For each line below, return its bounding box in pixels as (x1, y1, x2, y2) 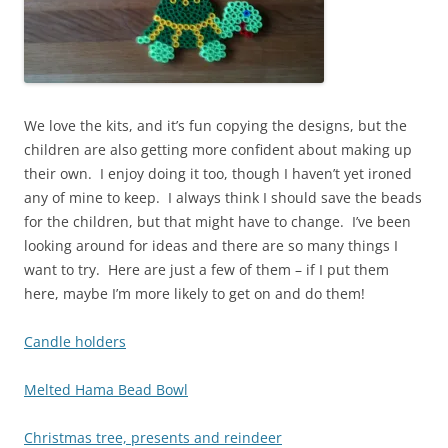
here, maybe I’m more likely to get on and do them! (24, 284, 365, 304)
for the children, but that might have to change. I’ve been (24, 212, 411, 232)
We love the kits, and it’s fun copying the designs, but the (24, 116, 407, 136)
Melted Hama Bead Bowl (24, 380, 188, 400)
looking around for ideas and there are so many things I (24, 236, 398, 256)
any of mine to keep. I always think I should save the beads (24, 188, 422, 208)
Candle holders (24, 332, 126, 352)
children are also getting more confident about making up (24, 140, 412, 160)
